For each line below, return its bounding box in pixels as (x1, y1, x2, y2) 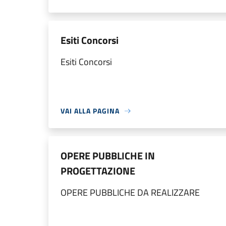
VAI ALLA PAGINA (61, 105, 120, 116)
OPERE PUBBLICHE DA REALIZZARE (61, 186, 200, 199)
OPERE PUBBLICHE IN (61, 148, 155, 163)
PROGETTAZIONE (61, 163, 135, 179)
